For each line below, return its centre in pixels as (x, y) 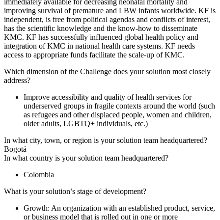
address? (17, 80)
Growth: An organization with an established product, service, (119, 208)
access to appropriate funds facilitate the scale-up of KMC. (94, 55)
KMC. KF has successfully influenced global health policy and (101, 37)
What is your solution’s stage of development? (75, 191)
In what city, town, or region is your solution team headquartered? (106, 140)
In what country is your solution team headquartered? (86, 158)
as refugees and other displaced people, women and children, (118, 114)
